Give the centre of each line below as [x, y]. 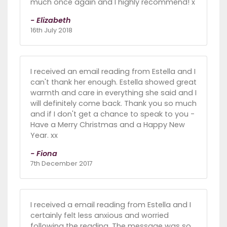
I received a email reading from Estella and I [111, 205]
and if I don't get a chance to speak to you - [112, 114]
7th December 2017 [62, 164]
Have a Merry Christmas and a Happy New [108, 125]
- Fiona [44, 154]
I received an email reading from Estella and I [113, 72]
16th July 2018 [51, 30]
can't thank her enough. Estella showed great [113, 82]
